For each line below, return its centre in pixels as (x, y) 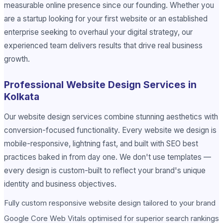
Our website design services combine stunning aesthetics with (111, 117)
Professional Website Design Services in (100, 85)
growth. (17, 59)
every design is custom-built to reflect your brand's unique (105, 171)
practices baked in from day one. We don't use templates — (108, 157)
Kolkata (22, 97)
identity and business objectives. (60, 184)
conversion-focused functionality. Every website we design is (110, 130)
